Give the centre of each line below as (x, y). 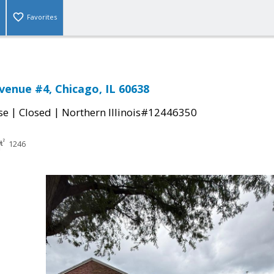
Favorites (42, 17)
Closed (35, 113)
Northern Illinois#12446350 (129, 113)
